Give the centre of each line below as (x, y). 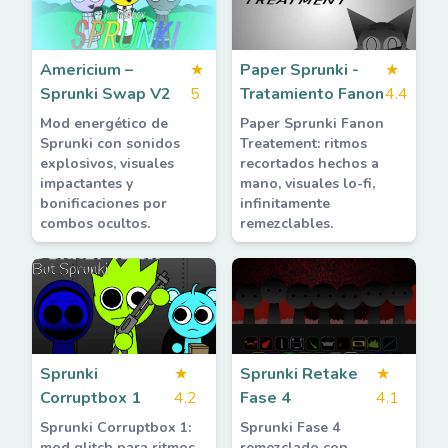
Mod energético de (104, 123)
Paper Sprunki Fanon (312, 123)
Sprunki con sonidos (110, 143)
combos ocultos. (95, 223)
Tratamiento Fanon (312, 94)
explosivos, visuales (107, 163)
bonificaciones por (103, 203)
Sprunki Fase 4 (290, 427)
